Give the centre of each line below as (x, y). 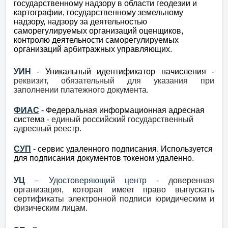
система (29, 120)
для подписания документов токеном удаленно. (104, 158)
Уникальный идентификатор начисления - (130, 72)
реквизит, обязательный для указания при (114, 81)
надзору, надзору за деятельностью (80, 22)
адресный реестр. (48, 129)
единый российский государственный (122, 120)
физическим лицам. (51, 208)
